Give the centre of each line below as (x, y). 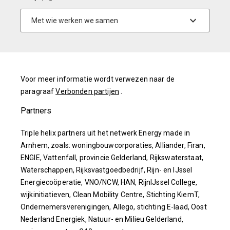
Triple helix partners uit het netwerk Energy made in (106, 133)
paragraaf (38, 91)
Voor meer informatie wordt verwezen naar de (98, 79)
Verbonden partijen (87, 91)
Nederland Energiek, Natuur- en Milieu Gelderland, (102, 219)
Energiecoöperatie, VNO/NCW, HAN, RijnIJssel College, (109, 182)
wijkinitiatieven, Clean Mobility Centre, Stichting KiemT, (110, 194)
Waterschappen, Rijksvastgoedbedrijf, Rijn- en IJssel (107, 170)
